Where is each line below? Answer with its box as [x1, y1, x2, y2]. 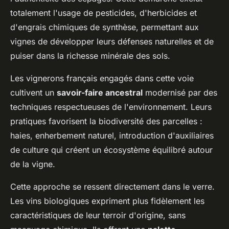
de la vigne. [10, 158, 55, 169]
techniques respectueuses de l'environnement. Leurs [10, 101, 212, 112]
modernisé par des [143, 87, 217, 98]
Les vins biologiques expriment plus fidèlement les [10, 195, 204, 206]
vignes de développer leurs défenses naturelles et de [10, 36, 214, 47]
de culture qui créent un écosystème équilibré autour [10, 144, 213, 155]
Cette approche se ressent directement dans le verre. [10, 181, 215, 192]
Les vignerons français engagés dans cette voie [10, 73, 194, 83]
